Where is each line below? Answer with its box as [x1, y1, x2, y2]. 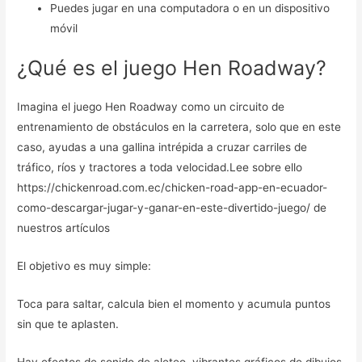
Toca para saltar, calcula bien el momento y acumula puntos [17, 297, 331, 310]
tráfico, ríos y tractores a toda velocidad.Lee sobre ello [17, 161, 303, 175]
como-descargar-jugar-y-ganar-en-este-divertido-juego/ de [17, 201, 327, 215]
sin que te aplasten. [17, 317, 120, 330]
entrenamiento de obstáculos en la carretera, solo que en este [17, 120, 342, 134]
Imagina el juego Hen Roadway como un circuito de [17, 100, 285, 114]
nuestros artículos [17, 221, 111, 235]
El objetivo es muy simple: [17, 259, 152, 273]
